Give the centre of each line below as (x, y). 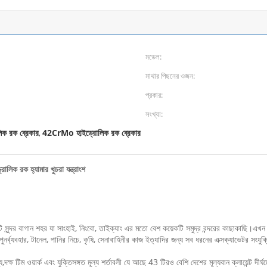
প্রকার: (154, 95)
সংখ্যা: (154, 114)
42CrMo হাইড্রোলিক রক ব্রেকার (91, 133)
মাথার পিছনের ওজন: (170, 76)
